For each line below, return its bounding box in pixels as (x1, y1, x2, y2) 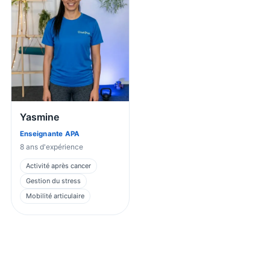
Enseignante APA (20, 129, 80, 138)
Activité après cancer (26, 161, 91, 170)
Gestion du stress (26, 176, 81, 185)
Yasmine (20, 110, 59, 123)
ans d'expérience (24, 142, 83, 151)
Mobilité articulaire (26, 191, 84, 200)
